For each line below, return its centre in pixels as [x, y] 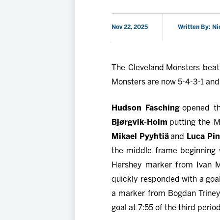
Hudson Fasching [147, 109]
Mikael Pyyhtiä [141, 137]
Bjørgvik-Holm [141, 123]
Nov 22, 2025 [130, 27]
